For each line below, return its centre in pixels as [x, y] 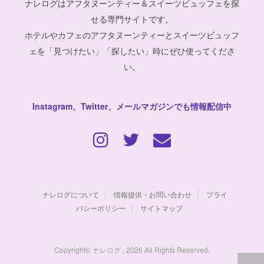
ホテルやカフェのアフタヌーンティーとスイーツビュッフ [132, 34]
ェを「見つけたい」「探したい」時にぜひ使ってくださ [132, 50]
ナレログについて [71, 194]
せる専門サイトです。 [132, 19]
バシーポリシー [100, 207]
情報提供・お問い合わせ [153, 194]
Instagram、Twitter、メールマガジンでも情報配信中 [132, 106]
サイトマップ [161, 207]
